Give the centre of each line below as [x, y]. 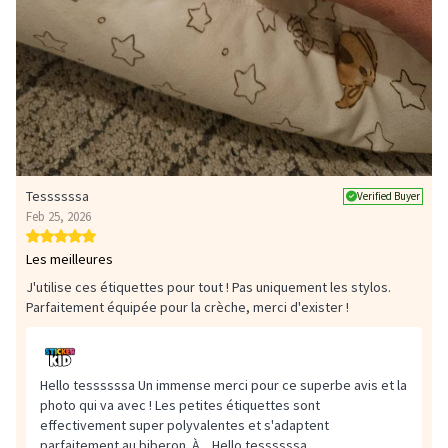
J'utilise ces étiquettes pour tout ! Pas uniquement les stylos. [208, 287]
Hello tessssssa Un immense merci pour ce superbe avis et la [223, 385]
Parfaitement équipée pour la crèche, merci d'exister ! [187, 307]
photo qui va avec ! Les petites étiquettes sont [180, 405]
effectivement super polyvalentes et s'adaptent [184, 425]
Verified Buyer [388, 195]
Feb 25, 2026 [58, 217]
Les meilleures [69, 259]
